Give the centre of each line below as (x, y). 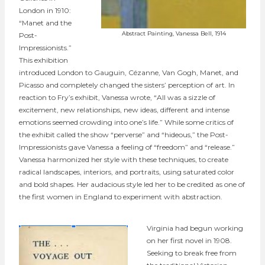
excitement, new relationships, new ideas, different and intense (124, 109)
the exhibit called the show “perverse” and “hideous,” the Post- (124, 134)
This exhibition (43, 60)
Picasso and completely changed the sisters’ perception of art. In (127, 85)
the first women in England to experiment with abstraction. (121, 196)
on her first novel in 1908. (189, 240)
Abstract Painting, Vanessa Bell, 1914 (174, 33)
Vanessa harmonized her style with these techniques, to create (124, 159)
